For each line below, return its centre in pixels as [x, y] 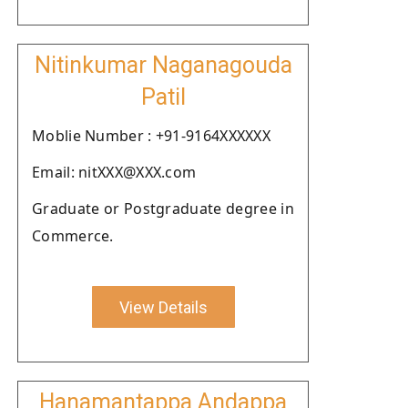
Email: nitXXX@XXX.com [114, 172]
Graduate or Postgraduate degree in [163, 209]
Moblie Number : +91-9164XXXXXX [151, 136]
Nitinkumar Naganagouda [163, 65]
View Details [163, 307]
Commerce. [73, 236]
